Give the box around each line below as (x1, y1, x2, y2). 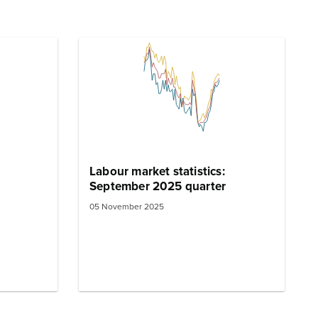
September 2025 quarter (89, 178, 226, 194)
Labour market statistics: (89, 163, 225, 179)
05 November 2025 (89, 202, 164, 212)
